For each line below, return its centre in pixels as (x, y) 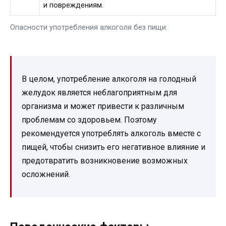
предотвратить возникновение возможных (105, 161)
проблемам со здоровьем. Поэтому (89, 120)
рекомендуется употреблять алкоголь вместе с (111, 134)
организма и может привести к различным (103, 106)
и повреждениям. (74, 6)
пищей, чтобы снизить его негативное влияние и (114, 147)
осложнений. (46, 175)
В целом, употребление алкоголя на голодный (109, 79)
